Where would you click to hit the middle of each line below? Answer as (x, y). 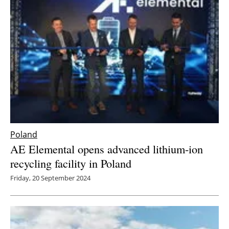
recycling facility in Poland (71, 163)
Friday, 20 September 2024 (50, 178)
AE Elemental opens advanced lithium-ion (107, 149)
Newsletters (120, 18)
